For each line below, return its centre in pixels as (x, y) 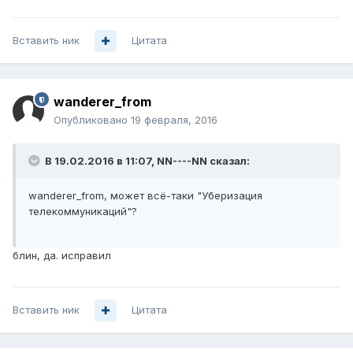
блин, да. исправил (62, 256)
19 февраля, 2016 (174, 120)
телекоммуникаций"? (83, 212)
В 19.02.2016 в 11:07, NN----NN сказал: (146, 161)
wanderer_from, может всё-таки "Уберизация (145, 196)
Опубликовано (92, 120)
